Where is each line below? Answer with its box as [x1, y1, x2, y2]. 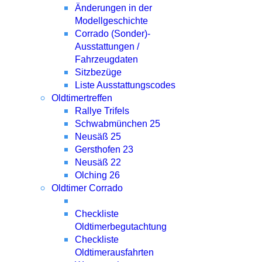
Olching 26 [75, 170, 120, 180]
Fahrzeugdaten [75, 54, 138, 64]
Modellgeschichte [75, 16, 148, 26]
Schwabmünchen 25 [75, 119, 160, 129]
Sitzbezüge [75, 67, 122, 77]
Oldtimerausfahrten [75, 247, 154, 257]
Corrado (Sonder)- [75, 29, 150, 39]
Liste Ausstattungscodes [75, 80, 175, 90]
